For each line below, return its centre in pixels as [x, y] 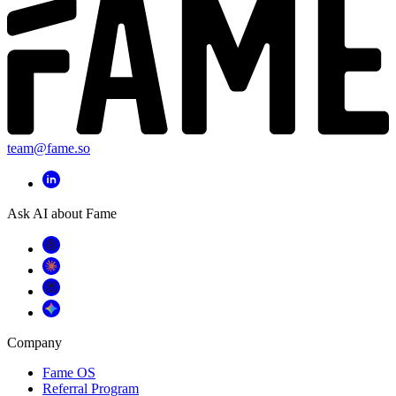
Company [34, 343]
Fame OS [69, 373]
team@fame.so [49, 148]
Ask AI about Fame [62, 214]
